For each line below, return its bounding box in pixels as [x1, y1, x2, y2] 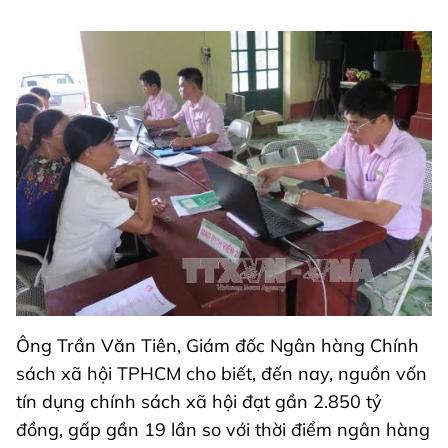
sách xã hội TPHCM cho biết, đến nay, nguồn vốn [16, 362, 427, 386]
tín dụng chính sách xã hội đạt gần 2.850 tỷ [16, 390, 382, 414]
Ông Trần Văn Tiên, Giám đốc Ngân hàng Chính [16, 334, 419, 358]
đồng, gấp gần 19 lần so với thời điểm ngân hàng [16, 418, 430, 442]
